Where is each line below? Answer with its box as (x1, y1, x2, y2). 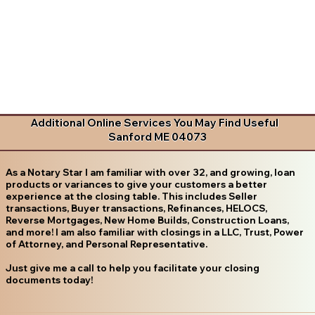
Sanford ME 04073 (108, 130, 207, 144)
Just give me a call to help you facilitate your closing (5, 262, 259, 274)
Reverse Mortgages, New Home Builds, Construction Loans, (5, 214, 289, 226)
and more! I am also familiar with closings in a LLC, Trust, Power (5, 226, 304, 238)
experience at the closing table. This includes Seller (5, 190, 257, 202)
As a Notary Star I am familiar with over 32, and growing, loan (5, 166, 295, 178)
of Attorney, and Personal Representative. (5, 238, 207, 250)
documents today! (5, 274, 93, 285)
